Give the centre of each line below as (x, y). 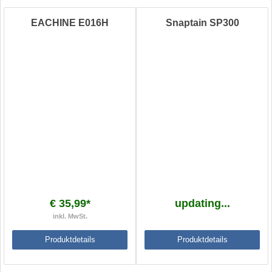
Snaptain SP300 (202, 23)
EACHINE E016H (70, 23)
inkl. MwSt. (70, 216)
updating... (202, 204)
